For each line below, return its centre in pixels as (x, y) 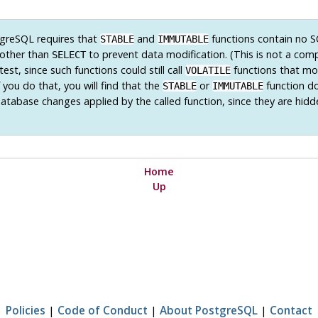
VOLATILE (208, 71)
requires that (67, 39)
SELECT (69, 55)
